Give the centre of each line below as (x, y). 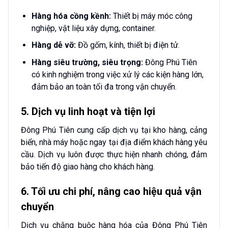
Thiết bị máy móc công (151, 16)
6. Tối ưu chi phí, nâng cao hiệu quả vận (111, 191)
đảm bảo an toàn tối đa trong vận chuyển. (104, 87)
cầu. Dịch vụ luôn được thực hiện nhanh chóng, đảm (114, 154)
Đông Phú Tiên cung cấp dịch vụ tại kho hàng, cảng (114, 130)
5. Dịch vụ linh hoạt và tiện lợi (88, 111)
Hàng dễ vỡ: (53, 45)
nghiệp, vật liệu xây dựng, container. (93, 28)
